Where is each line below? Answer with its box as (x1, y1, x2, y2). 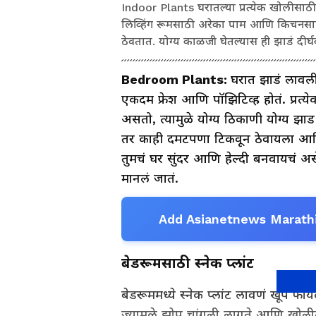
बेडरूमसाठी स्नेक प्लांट (121, 254, 254, 272)
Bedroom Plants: (121, 71, 231, 87)
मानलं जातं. (121, 170, 178, 186)
